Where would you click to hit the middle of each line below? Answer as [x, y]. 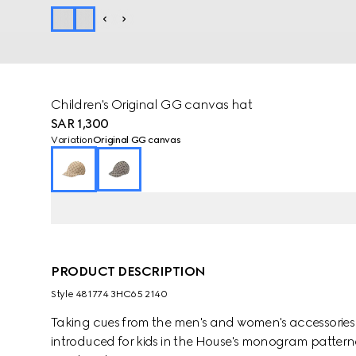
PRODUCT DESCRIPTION [128, 271]
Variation [72, 140]
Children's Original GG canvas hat [151, 104]
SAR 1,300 [80, 124]
